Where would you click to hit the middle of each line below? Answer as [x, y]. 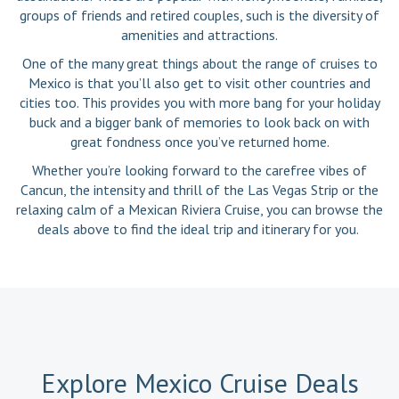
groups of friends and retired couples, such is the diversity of [199, 16]
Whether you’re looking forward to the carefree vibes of [199, 171]
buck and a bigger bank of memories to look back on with [199, 122]
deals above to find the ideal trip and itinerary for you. [199, 229]
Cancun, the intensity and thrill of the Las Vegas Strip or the [199, 190]
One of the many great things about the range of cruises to [199, 64]
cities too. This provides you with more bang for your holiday [199, 103]
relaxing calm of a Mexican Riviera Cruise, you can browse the [199, 210]
